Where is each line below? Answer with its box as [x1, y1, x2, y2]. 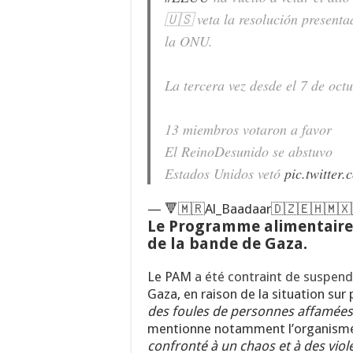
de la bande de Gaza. [147, 233, 311, 253]
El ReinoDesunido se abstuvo [165, 141, 333, 161]
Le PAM [147, 268, 195, 284]
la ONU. [165, 31, 213, 50]
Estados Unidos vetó [165, 163, 284, 183]
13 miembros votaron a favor [165, 119, 332, 139]
